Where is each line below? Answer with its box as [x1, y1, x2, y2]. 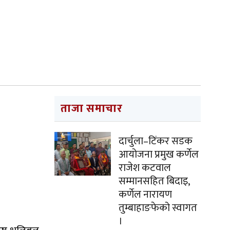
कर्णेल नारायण [119, 186, 172, 203]
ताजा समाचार [61, 99, 123, 118]
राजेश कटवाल [119, 159, 171, 177]
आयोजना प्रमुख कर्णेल [119, 146, 199, 163]
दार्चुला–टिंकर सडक [119, 132, 193, 150]
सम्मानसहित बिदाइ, [119, 172, 189, 190]
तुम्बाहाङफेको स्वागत [119, 199, 197, 217]
